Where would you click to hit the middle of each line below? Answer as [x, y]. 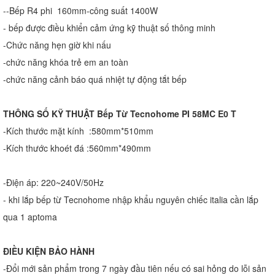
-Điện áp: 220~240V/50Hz [53, 182]
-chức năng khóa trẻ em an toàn [66, 62]
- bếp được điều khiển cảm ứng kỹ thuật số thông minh [110, 27]
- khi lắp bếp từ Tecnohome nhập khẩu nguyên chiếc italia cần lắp [131, 199]
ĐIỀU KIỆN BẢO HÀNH [50, 251]
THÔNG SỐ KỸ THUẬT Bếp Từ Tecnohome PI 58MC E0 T [120, 113]
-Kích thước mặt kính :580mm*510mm [78, 130]
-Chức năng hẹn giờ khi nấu [57, 45]
